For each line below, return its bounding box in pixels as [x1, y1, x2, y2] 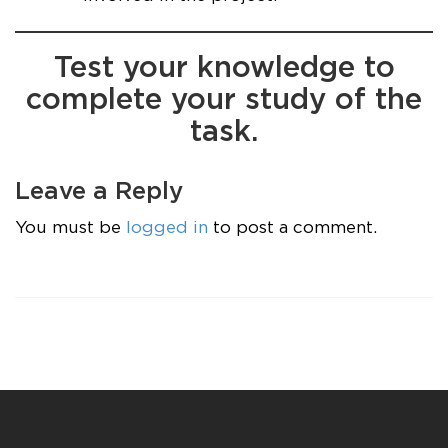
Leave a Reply [15, 181, 183, 203]
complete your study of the [26, 88, 422, 114]
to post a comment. [208, 221, 377, 236]
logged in [126, 221, 208, 236]
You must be [15, 221, 126, 236]
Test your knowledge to [53, 56, 395, 82]
